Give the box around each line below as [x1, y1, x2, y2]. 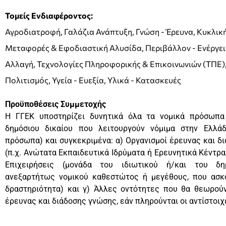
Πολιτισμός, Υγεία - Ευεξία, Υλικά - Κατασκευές [5, 75, 181, 85]
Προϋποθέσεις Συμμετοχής [5, 99, 106, 109]
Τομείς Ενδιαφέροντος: [5, 10, 93, 20]
